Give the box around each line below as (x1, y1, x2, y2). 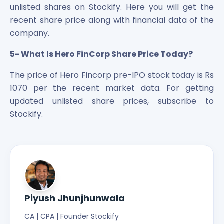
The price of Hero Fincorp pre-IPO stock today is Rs (10, 69, 214, 81)
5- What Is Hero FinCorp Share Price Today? (10, 48, 193, 60)
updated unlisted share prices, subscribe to (10, 95, 214, 107)
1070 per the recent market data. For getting (10, 82, 214, 94)
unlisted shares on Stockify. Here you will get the (10, 1, 214, 13)
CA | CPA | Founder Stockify (24, 211, 119, 221)
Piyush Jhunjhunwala (24, 191, 125, 204)
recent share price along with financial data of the (10, 14, 214, 26)
